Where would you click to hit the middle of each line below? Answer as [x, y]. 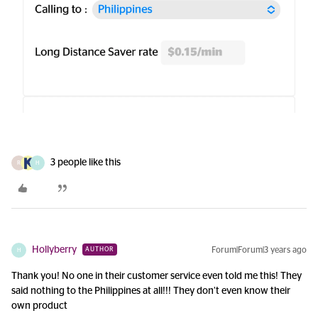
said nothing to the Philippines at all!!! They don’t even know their [151, 291]
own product [39, 306]
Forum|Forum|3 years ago [259, 250]
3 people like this [86, 163]
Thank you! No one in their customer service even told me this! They [157, 276]
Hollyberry [54, 250]
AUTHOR [100, 250]
